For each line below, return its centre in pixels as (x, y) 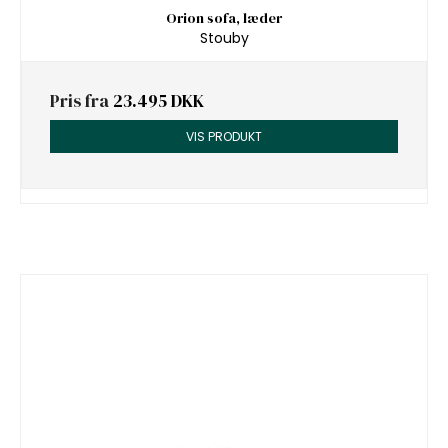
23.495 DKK (158, 101)
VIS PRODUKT (224, 136)
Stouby (224, 38)
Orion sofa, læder (224, 17)
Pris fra (81, 101)
